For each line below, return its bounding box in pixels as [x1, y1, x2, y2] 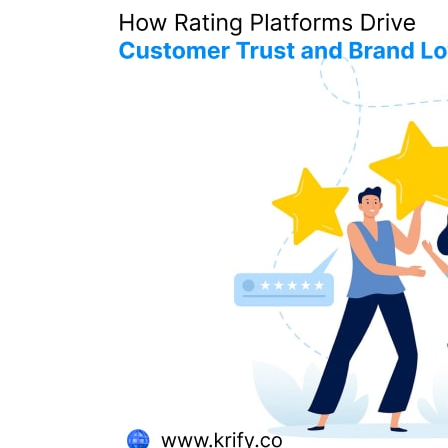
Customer [47, 77, 126, 101]
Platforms [47, 25, 125, 49]
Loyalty [47, 181, 103, 205]
